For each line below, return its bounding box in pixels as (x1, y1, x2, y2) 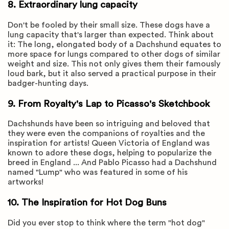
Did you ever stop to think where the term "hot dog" (8, 218, 205, 227)
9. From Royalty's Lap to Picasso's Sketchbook (8, 99, 212, 109)
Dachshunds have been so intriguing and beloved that (8, 120, 210, 128)
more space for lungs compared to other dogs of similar (8, 50, 220, 58)
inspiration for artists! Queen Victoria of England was (8, 139, 210, 148)
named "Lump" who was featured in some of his (8, 168, 188, 177)
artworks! (8, 178, 43, 187)
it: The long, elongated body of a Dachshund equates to (8, 40, 221, 49)
